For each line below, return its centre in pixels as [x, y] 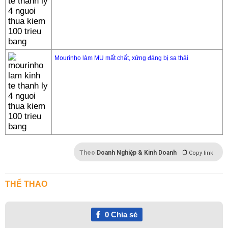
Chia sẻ [123, 215]
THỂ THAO [26, 184]
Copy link [201, 153]
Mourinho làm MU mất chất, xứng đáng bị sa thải [121, 58]
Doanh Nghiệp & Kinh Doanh [137, 153]
